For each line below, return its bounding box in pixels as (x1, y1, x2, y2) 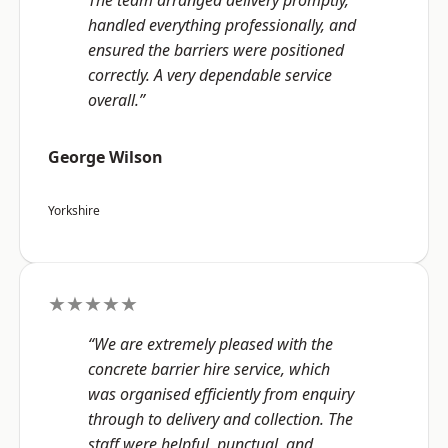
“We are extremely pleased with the (88, 333, 333, 356)
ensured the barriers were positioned (88, 39, 344, 62)
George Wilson (48, 146, 163, 169)
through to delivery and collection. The (88, 408, 353, 431)
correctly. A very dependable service (88, 64, 332, 87)
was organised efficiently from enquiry (88, 383, 354, 406)
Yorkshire (48, 202, 100, 220)
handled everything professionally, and (88, 14, 356, 37)
